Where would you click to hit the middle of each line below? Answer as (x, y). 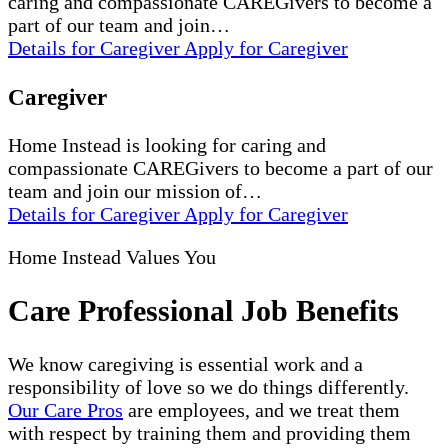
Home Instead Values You (112, 257)
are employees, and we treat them (261, 409)
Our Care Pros (65, 409)
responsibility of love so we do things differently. (208, 386)
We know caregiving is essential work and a (185, 363)
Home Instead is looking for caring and (167, 145)
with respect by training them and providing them (209, 432)
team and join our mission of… (135, 191)
